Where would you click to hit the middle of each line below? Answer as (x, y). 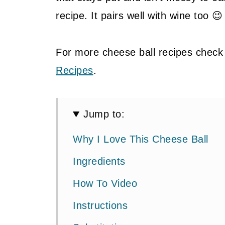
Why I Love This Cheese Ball (141, 139)
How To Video (105, 184)
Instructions (100, 206)
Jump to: (104, 114)
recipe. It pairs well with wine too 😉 (139, 16)
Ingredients (99, 161)
